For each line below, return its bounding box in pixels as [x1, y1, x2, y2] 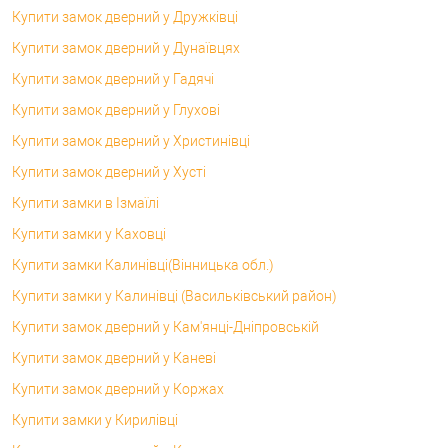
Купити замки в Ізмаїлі [12, 194, 159, 211]
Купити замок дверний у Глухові [12, 101, 220, 118]
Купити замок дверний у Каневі [12, 349, 216, 366]
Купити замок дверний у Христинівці [12, 132, 250, 149]
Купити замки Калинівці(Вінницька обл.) [12, 256, 274, 273]
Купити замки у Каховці [12, 225, 166, 242]
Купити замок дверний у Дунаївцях [12, 39, 240, 56]
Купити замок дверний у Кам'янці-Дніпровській [12, 318, 319, 335]
